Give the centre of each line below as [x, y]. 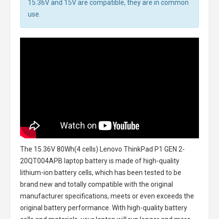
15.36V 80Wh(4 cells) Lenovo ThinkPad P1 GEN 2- [109, 149]
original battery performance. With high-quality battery [104, 208]
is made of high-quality [143, 161]
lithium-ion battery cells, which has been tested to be [101, 172]
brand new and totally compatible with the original [97, 184]
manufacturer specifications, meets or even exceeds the [107, 196]
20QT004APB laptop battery [64, 161]
